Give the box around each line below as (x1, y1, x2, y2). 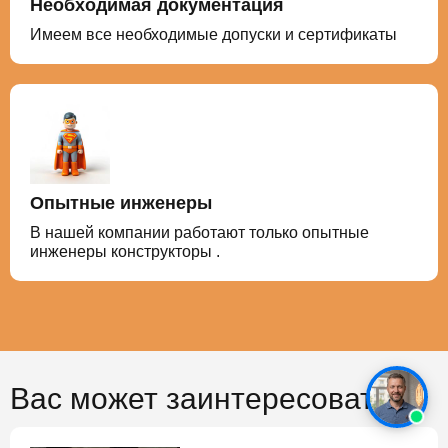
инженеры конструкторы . (30, 242, 220, 260)
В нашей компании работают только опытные (30, 223, 369, 241)
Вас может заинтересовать (10, 381, 390, 415)
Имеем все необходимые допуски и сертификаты (30, 25, 397, 43)
